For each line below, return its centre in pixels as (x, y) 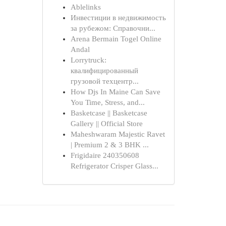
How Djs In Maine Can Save (115, 92)
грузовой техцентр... (104, 81)
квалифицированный (104, 71)
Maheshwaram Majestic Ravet (118, 134)
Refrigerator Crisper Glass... (114, 166)
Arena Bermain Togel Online (116, 39)
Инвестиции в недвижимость (118, 18)
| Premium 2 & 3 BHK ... (109, 145)
